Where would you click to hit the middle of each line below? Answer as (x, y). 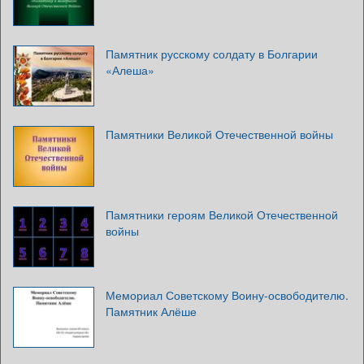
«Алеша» (130, 69)
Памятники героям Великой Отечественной (222, 214)
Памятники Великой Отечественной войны (219, 134)
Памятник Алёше (151, 311)
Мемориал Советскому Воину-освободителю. (227, 295)
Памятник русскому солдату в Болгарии (212, 53)
